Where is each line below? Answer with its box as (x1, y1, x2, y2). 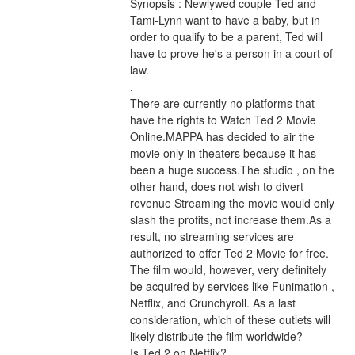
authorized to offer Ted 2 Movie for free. (129, 245, 329, 261)
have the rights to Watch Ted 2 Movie (129, 112, 316, 128)
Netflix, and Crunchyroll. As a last (129, 295, 296, 311)
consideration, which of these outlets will (129, 311, 330, 328)
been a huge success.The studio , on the (129, 162, 334, 178)
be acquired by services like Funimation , (129, 278, 334, 295)
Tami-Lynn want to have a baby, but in (129, 12, 320, 29)
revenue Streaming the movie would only (129, 195, 334, 212)
